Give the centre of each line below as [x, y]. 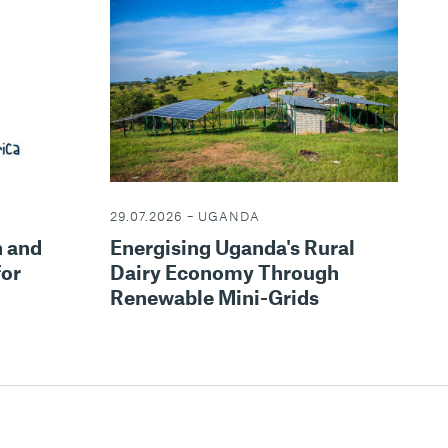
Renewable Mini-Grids [214, 297]
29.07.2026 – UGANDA [184, 216]
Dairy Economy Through [224, 272]
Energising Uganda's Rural [232, 247]
